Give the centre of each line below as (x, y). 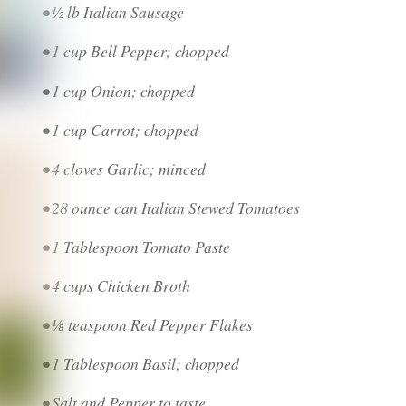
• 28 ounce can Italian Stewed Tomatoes (172, 207)
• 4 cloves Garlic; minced (127, 168)
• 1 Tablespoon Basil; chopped (141, 364)
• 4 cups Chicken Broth (117, 286)
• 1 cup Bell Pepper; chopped (136, 51)
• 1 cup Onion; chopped (119, 90)
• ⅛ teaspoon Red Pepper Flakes (148, 325)
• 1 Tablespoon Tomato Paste (137, 246)
